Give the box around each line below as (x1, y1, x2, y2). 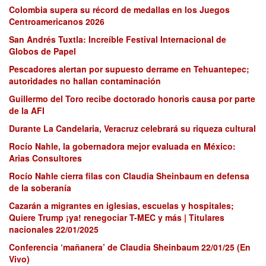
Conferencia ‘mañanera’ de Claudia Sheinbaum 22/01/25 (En (9, 241, 251, 254)
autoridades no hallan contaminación (9, 75, 161, 87)
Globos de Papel (9, 45, 76, 58)
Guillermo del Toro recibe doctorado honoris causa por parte (9, 93, 255, 105)
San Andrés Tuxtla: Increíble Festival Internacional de (9, 33, 226, 46)
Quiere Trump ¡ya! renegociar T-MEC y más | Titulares (9, 211, 224, 224)
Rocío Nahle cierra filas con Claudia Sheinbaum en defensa (9, 170, 249, 182)
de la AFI (9, 104, 45, 117)
